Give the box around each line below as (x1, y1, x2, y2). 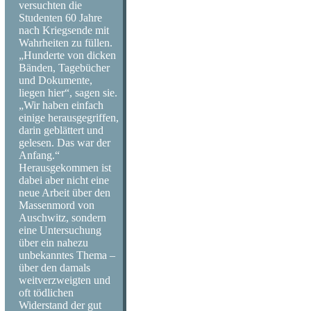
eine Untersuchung (19, 224, 101, 236)
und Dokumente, (19, 74, 92, 86)
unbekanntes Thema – (19, 249, 115, 261)
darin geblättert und (19, 124, 103, 136)
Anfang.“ (19, 149, 60, 161)
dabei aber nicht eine (19, 174, 109, 186)
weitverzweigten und (19, 274, 110, 286)
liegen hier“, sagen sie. (19, 87, 117, 99)
